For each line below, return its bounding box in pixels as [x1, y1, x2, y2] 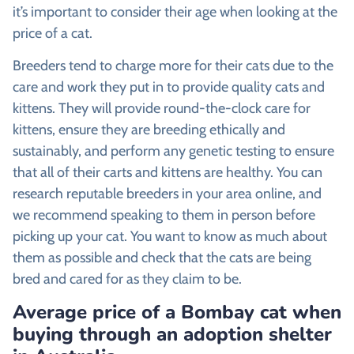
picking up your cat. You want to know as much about [13, 228, 327, 245]
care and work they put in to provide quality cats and [13, 78, 325, 96]
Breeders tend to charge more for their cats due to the [13, 57, 333, 74]
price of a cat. [13, 24, 92, 42]
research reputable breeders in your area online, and [13, 185, 322, 202]
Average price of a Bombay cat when [13, 299, 341, 326]
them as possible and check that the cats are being [13, 249, 311, 266]
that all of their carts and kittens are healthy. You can [13, 164, 322, 181]
